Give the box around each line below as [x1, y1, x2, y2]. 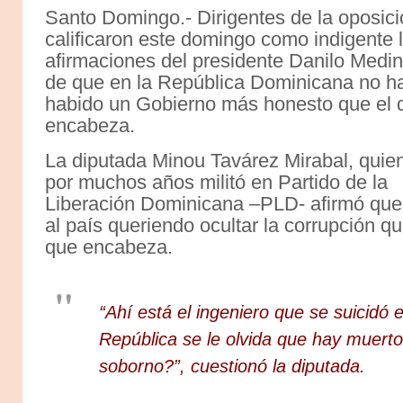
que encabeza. [45, 235, 173, 258]
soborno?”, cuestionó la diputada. [99, 355, 365, 376]
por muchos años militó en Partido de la [45, 170, 388, 193]
